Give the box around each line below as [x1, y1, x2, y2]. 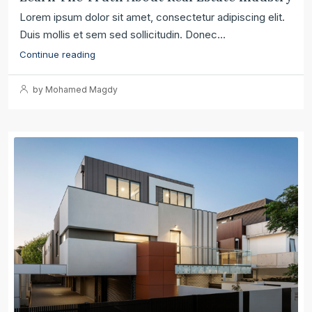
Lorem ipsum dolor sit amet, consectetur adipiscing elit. [19, 10, 285, 24]
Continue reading [19, 48, 95, 60]
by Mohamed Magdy [31, 84, 118, 95]
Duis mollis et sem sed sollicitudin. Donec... [19, 27, 226, 41]
